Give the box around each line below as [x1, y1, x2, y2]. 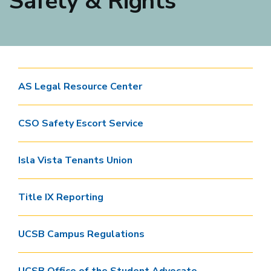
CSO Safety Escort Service [18, 117, 143, 130]
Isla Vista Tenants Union [18, 154, 132, 167]
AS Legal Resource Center [18, 80, 142, 93]
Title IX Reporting [18, 191, 103, 204]
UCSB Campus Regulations [18, 227, 145, 241]
